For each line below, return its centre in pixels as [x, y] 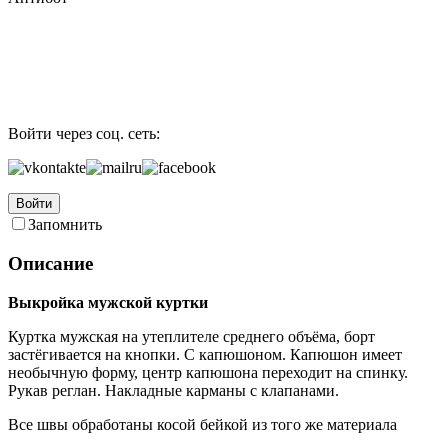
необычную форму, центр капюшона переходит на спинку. [208, 372]
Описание [50, 264]
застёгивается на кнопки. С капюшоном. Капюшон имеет [205, 354]
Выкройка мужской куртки [108, 302]
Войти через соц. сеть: [84, 134]
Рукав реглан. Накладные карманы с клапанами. [173, 390]
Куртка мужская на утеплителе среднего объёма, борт [191, 336]
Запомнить [65, 225]
